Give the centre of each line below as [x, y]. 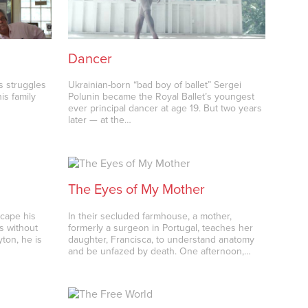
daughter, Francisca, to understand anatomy [162, 239]
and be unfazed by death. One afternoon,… [160, 251]
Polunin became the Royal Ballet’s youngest [162, 97]
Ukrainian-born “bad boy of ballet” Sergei [155, 85]
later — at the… [100, 120]
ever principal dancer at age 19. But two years [165, 109]
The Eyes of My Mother [137, 190]
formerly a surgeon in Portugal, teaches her [161, 228]
